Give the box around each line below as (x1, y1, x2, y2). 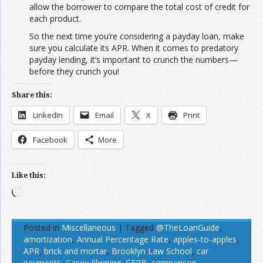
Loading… (22, 186, 59, 198)
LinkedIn (33, 110, 63, 121)
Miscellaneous (62, 222, 116, 234)
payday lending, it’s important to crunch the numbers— (29, 54, 238, 66)
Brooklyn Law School (112, 245, 192, 257)
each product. (29, 13, 81, 25)
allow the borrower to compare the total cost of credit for (29, 1, 249, 13)
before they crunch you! (29, 66, 119, 77)
